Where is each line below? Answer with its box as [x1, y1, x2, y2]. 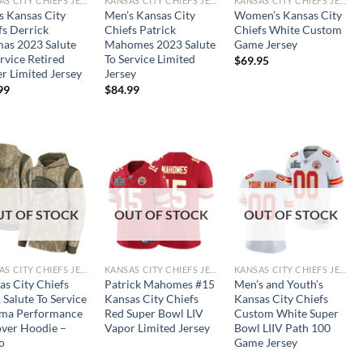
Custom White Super [233, 305, 339, 320]
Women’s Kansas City [233, 8, 342, 23]
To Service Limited [104, 52, 195, 66]
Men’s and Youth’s [233, 276, 323, 291]
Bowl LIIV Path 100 [233, 320, 331, 335]
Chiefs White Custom [233, 23, 342, 37]
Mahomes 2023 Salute [104, 37, 216, 52]
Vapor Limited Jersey [104, 320, 210, 335]
